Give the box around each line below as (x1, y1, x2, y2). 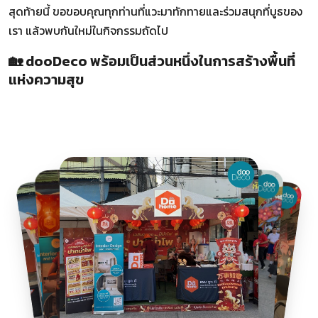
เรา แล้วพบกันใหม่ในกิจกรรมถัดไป (9, 21, 168, 39)
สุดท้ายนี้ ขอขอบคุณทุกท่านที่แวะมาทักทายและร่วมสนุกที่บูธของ (9, 2, 302, 20)
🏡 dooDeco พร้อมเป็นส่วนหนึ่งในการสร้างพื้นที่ (9, 50, 295, 72)
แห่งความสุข (9, 68, 84, 90)
